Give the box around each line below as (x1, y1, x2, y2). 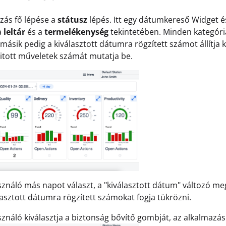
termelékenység (44, 26, 108, 37)
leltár (4, 26, 25, 37)
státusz (58, 14, 87, 25)
